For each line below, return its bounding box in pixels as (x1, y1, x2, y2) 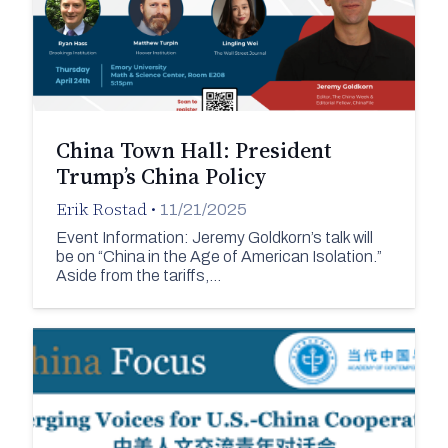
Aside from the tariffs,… (55, 266, 221, 284)
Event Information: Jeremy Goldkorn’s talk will (55, 228, 373, 246)
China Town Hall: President (55, 135, 332, 166)
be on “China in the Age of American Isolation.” (55, 247, 382, 265)
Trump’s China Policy (55, 161, 267, 192)
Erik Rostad (55, 197, 147, 222)
